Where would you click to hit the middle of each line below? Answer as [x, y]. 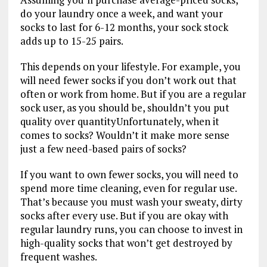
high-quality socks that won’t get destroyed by [126, 243]
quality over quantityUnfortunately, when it [119, 121]
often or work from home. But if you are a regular [133, 94]
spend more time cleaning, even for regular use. [128, 188]
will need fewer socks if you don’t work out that [128, 80]
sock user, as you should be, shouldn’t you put [125, 107]
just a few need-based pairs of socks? [104, 148]
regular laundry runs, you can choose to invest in [131, 229]
